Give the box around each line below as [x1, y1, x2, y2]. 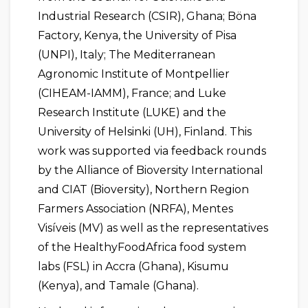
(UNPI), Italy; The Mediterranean [38, 48, 215, 62]
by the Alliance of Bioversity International [38, 164, 263, 177]
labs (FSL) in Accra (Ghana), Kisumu [38, 260, 229, 274]
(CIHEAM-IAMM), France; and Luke [38, 87, 226, 100]
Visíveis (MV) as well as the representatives [38, 221, 268, 235]
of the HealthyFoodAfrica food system [38, 241, 246, 254]
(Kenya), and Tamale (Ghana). [38, 279, 199, 293]
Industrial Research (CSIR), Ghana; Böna [38, 10, 256, 23]
